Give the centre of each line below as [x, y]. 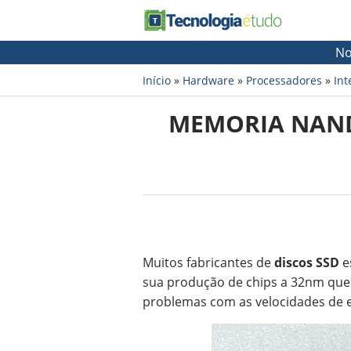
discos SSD [307, 262]
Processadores [284, 80]
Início [157, 80]
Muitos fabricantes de [208, 262]
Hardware [208, 80]
